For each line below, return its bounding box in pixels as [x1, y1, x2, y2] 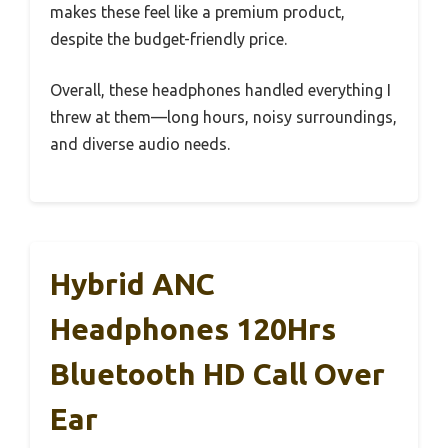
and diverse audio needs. [50, 135, 230, 153]
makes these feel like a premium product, [50, 3, 345, 21]
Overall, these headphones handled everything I [50, 81, 391, 99]
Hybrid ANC [50, 267, 215, 301]
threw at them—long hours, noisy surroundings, [50, 108, 397, 126]
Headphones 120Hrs [50, 312, 336, 346]
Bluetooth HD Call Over [50, 357, 385, 391]
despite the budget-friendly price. [50, 30, 287, 48]
